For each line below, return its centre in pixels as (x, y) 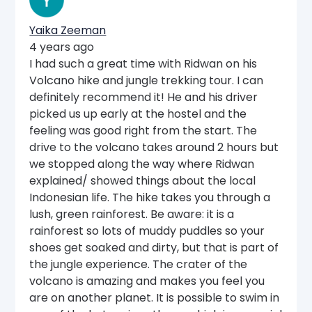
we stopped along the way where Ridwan (142, 164)
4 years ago (62, 47)
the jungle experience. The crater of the (139, 264)
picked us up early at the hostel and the (138, 114)
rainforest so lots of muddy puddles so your (147, 231)
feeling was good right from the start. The (143, 130)
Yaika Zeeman (68, 30)
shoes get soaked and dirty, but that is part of (154, 247)
